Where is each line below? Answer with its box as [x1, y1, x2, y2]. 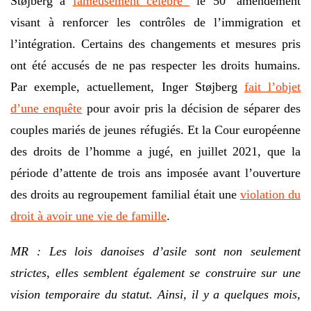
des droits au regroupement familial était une [10, 187, 240, 201]
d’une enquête [10, 101, 83, 115]
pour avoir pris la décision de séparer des [82, 101, 301, 115]
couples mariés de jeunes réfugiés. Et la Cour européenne [10, 122, 301, 137]
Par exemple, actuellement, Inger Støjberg [10, 79, 244, 94]
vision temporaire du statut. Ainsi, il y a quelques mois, [10, 287, 301, 301]
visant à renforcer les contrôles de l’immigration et [10, 15, 301, 29]
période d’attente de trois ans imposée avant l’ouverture [10, 165, 301, 180]
